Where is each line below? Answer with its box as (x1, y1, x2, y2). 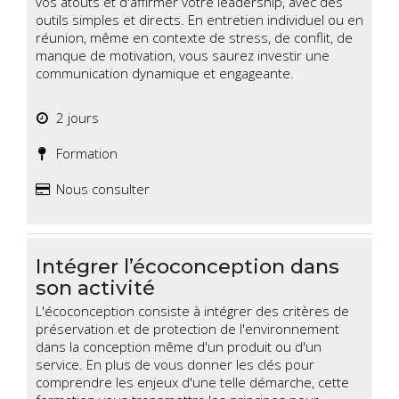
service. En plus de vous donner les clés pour (36, 355, 314, 374)
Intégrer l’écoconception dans (36, 254, 339, 280)
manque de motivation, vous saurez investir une (36, 46, 330, 65)
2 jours (49, 109, 99, 127)
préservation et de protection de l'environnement (36, 320, 339, 338)
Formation (49, 144, 118, 163)
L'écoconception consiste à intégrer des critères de (36, 302, 349, 321)
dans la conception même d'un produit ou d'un (36, 338, 322, 356)
